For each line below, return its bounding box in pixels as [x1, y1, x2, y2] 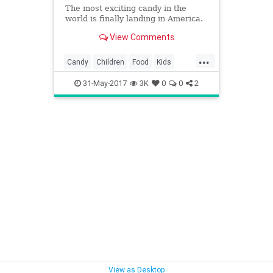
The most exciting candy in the [65, 4, 186, 13]
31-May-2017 [81, 77, 127, 88]
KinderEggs [67, 76, 105, 86]
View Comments [107, 32, 174, 43]
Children [96, 57, 124, 66]
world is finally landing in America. [65, 14, 203, 24]
